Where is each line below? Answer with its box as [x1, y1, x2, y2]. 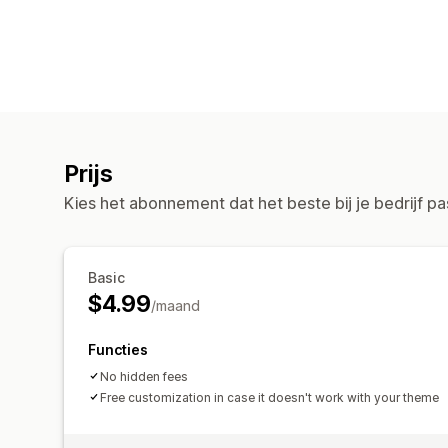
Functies [88, 340, 148, 358]
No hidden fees [100, 368, 188, 384]
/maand [150, 296, 200, 314]
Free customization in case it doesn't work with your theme [100, 389, 439, 405]
